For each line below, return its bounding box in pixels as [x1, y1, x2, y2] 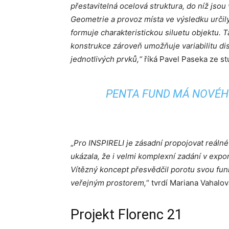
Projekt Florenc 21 [71, 207, 182, 223]
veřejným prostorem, [71, 178, 146, 188]
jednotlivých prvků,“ [71, 54, 144, 64]
